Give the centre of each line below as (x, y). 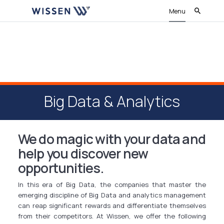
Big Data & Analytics (112, 101)
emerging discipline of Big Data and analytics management (112, 195)
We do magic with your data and (112, 139)
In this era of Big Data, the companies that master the (112, 185)
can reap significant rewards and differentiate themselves (112, 206)
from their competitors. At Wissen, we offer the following (112, 216)
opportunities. (60, 168)
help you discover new (83, 154)
